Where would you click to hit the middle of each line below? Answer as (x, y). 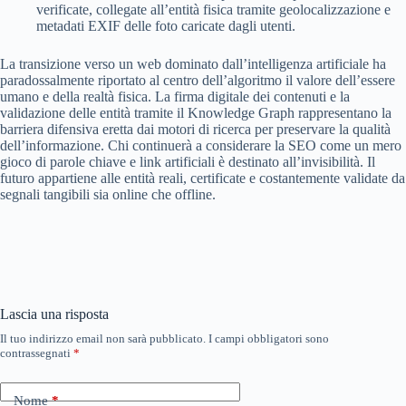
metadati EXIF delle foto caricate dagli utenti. (166, 26)
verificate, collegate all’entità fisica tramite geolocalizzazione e (213, 10)
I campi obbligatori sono (269, 339)
